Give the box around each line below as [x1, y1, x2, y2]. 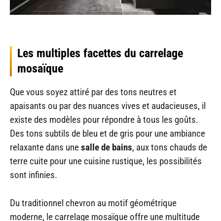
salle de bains [81, 142, 132, 153]
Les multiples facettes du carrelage [17, 46, 183, 61]
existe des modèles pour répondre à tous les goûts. [10, 114, 198, 126]
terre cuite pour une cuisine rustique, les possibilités [10, 155, 202, 167]
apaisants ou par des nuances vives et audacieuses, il [10, 100, 206, 112]
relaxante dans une [10, 142, 81, 153]
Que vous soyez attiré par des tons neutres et [10, 86, 177, 98]
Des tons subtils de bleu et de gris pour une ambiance [10, 128, 205, 140]
